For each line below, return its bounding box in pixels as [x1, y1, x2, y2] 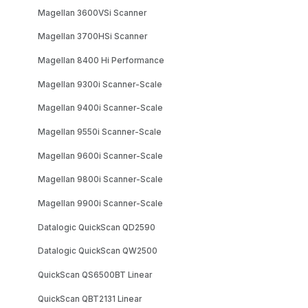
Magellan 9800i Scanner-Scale [38, 175, 164, 185]
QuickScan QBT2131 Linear [38, 294, 142, 304]
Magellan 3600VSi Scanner [38, 8, 147, 18]
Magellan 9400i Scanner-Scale [38, 103, 164, 113]
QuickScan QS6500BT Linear [38, 269, 153, 280]
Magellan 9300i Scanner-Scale [38, 79, 163, 89]
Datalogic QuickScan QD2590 [38, 222, 156, 232]
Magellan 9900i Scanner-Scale [38, 198, 164, 208]
